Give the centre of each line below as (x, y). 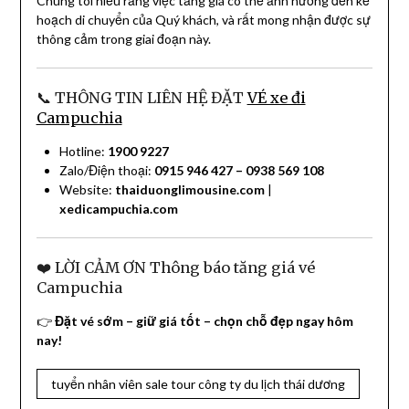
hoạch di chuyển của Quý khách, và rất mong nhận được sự (203, 20)
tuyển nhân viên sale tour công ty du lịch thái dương (198, 384)
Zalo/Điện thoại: (106, 171)
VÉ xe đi (276, 98)
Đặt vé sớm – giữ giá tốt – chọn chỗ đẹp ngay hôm (204, 321)
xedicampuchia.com (118, 209)
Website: (87, 190)
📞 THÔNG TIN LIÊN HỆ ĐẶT (142, 98)
